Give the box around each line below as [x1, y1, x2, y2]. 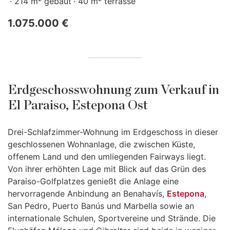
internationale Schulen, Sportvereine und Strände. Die [8, 213, 216, 223]
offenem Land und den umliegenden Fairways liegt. [8, 151, 206, 162]
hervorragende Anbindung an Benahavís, [8, 188, 167, 199]
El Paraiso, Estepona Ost [8, 99, 148, 112]
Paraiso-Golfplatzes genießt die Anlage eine [8, 176, 179, 186]
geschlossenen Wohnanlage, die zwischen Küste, [8, 139, 195, 149]
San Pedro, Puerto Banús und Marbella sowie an [8, 201, 194, 211]
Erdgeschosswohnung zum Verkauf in [8, 84, 219, 97]
